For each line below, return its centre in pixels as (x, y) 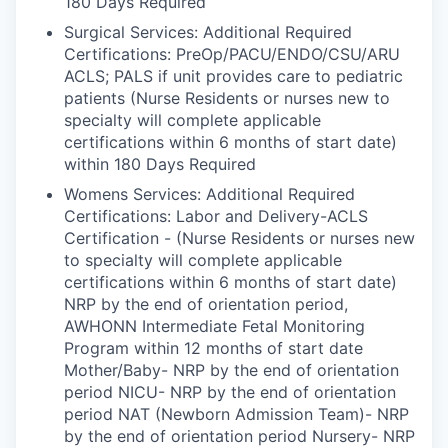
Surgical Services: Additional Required (208, 32)
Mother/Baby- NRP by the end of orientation (231, 370)
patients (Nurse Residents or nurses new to (227, 98)
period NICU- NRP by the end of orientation (230, 392)
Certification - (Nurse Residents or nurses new (239, 238)
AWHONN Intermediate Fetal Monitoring (214, 326)
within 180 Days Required (160, 164)
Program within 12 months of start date (213, 348)
